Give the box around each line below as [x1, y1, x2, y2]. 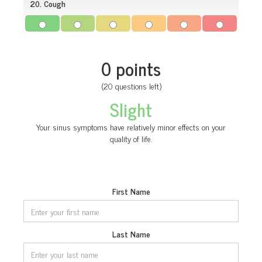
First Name [112, 184, 150, 198]
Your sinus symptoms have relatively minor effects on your [36, 120, 226, 134]
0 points [101, 54, 161, 84]
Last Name [112, 227, 150, 241]
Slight [110, 95, 152, 125]
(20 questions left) [101, 79, 161, 93]
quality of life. [110, 132, 152, 146]
